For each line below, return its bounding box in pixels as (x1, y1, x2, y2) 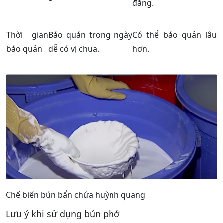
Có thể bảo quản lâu (132, 29, 217, 40)
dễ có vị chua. (48, 43, 99, 54)
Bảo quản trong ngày (48, 29, 132, 40)
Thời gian (6, 29, 48, 40)
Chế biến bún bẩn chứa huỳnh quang (6, 189, 145, 200)
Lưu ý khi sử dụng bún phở (6, 207, 119, 220)
